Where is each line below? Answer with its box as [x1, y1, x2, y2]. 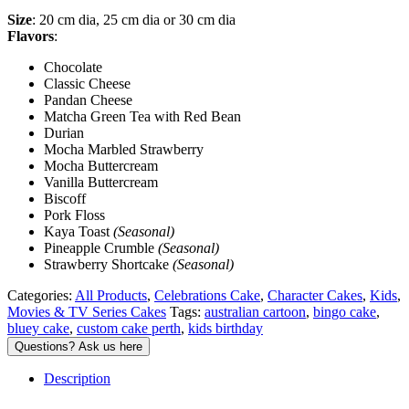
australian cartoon [204, 304, 306, 320]
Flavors [7, 28, 54, 44]
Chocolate [44, 59, 102, 75]
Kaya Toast [44, 224, 113, 239]
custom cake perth [77, 320, 181, 336]
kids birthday [188, 320, 263, 336]
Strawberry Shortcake [44, 257, 169, 272]
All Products [75, 288, 147, 303]
